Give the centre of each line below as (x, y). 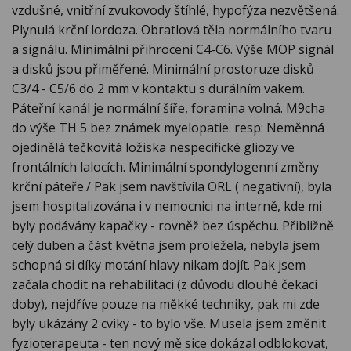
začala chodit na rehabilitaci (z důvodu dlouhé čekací (165, 285)
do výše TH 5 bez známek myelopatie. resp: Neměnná (168, 128)
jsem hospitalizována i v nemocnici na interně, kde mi (167, 206)
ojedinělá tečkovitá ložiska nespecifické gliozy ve (153, 148)
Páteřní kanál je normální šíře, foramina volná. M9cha (168, 109)
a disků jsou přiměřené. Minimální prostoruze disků (163, 69)
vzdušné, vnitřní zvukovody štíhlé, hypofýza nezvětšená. (175, 11)
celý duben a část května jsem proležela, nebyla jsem (166, 246)
